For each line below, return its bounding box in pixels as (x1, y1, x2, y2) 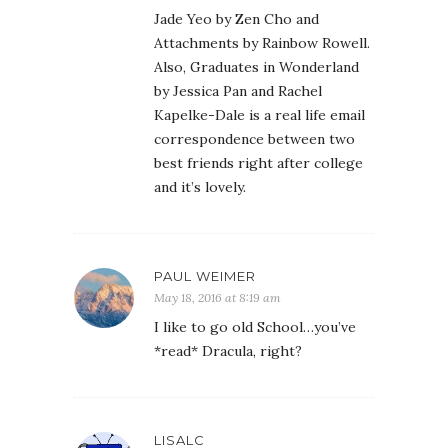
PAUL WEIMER (154, 268, 256, 285)
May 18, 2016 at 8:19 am (154, 290, 281, 306)
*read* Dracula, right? (154, 342, 302, 361)
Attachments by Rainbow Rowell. (154, 34, 370, 53)
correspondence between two (154, 130, 355, 149)
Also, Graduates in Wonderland (154, 58, 359, 77)
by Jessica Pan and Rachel (154, 82, 322, 101)
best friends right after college (154, 154, 363, 173)
